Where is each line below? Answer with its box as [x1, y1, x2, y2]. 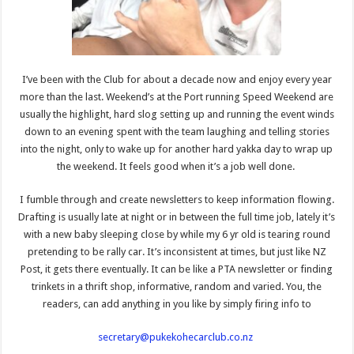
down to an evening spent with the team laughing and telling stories [24, 125, 330, 137]
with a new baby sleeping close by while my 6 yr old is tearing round [23, 228, 330, 240]
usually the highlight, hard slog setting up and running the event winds [19, 107, 334, 120]
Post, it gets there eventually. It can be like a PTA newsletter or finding [21, 262, 333, 275]
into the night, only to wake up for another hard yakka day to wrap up [21, 142, 333, 155]
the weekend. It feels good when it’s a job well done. [56, 160, 297, 172]
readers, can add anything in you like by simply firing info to [42, 297, 311, 310]
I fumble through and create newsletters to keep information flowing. [19, 193, 334, 205]
